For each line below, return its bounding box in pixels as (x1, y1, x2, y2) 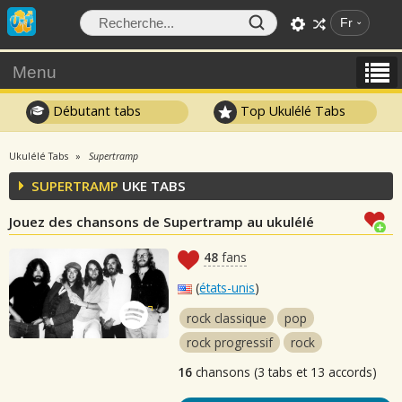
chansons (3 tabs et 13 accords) (192, 363, 378, 380)
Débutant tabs (48, 101, 141, 119)
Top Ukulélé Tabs (237, 101, 346, 119)
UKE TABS (118, 177, 186, 195)
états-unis (199, 279, 256, 296)
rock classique (187, 310, 267, 327)
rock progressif (187, 334, 274, 351)
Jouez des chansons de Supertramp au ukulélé (9, 213, 314, 231)
